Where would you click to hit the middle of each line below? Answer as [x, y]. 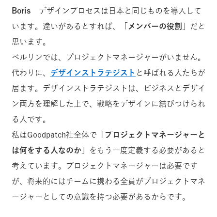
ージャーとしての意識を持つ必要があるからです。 [101, 197]
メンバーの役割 [155, 26]
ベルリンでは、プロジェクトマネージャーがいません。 [108, 57]
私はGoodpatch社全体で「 [58, 135]
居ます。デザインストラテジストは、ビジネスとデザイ [108, 88]
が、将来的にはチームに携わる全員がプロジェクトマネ [108, 181]
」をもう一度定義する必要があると [143, 150]
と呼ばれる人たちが [170, 73]
